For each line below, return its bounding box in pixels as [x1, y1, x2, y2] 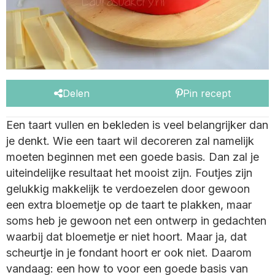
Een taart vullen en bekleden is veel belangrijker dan [6, 118, 268, 132]
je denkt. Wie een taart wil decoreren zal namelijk [6, 134, 254, 148]
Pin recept [183, 87, 231, 100]
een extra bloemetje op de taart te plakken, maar [6, 198, 252, 212]
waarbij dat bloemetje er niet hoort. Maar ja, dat [6, 230, 247, 244]
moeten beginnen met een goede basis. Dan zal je [6, 150, 259, 164]
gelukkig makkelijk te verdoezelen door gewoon [6, 182, 250, 196]
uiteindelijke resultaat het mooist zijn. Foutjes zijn [6, 166, 252, 180]
